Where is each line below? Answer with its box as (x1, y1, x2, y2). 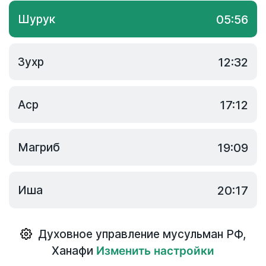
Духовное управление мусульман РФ (38, 227, 243, 241)
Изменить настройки (96, 244, 214, 258)
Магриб (18, 141, 60, 154)
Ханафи (52, 244, 93, 258)
